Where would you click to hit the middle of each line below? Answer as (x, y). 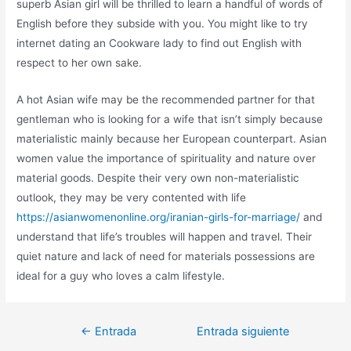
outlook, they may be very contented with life (132, 198)
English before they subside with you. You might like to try (163, 24)
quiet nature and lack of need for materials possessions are (166, 257)
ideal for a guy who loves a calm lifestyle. (121, 276)
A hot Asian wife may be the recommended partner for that (166, 100)
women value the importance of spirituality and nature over (166, 159)
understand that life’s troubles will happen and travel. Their (165, 237)
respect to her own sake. (80, 63)
